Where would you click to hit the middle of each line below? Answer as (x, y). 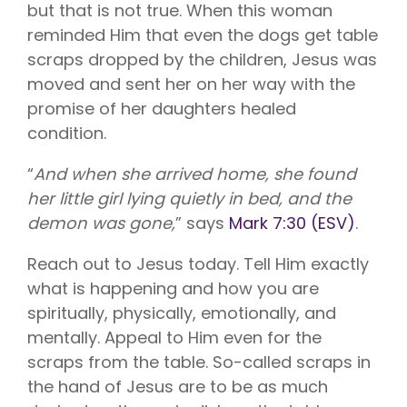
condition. (69, 134)
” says (202, 223)
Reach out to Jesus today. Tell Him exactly (198, 264)
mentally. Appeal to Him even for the (174, 338)
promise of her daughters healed (162, 109)
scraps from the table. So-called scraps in (199, 362)
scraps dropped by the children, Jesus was (202, 60)
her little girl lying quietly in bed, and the (189, 199)
